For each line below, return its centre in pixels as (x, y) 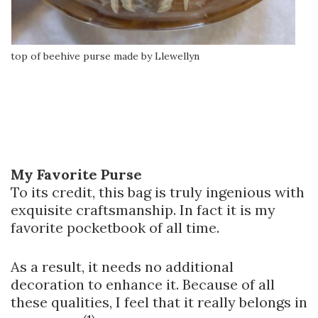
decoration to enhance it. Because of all (143, 285)
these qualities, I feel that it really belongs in (159, 302)
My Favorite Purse (76, 175)
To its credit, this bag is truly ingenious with (158, 192)
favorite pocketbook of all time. (115, 228)
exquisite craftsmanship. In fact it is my (143, 210)
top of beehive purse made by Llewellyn (105, 56)
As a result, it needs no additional (122, 267)
